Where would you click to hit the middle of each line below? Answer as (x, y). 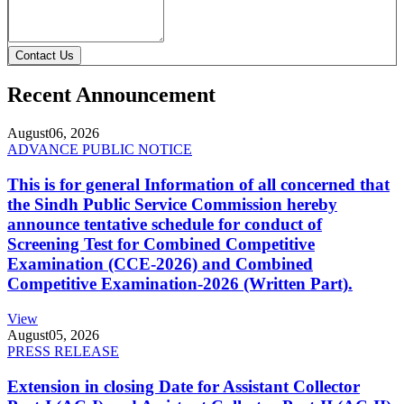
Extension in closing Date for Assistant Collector (184, 386)
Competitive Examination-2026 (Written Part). (180, 284)
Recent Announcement (111, 95)
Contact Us (45, 55)
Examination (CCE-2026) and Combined (160, 264)
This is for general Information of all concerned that (198, 185)
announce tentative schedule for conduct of (165, 225)
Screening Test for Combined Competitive (161, 244)
